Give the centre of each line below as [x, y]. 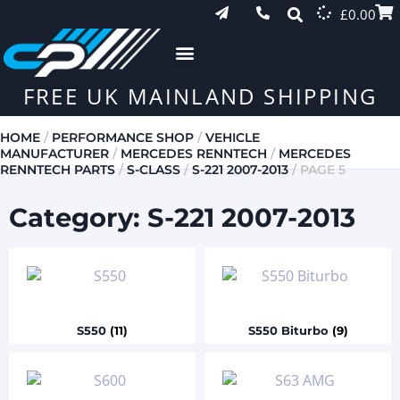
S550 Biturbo [290, 331]
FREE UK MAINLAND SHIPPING [200, 96]
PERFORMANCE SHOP [123, 137]
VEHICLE [233, 137]
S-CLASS [154, 169]
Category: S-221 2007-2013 [182, 217]
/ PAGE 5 [317, 169]
